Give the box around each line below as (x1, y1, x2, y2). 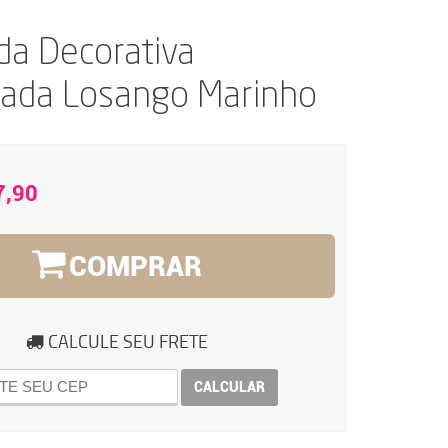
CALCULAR (193, 378, 265, 395)
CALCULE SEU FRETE (44, 329, 209, 353)
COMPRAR (69, 250, 203, 283)
